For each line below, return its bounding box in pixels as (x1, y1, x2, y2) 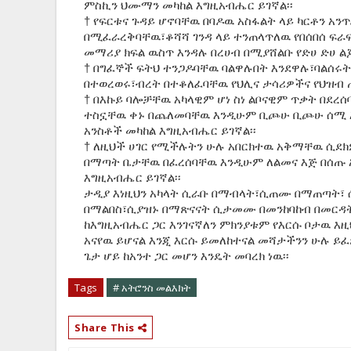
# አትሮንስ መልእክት (113, 280, 190, 295)
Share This (74, 320, 138, 335)
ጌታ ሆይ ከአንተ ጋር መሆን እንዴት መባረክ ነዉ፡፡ (84, 250, 289, 263)
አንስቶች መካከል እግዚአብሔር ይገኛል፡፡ (84, 125, 256, 138)
